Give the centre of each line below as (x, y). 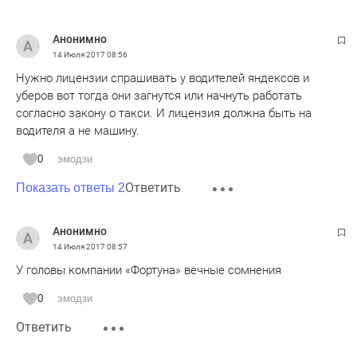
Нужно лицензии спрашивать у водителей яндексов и (163, 78)
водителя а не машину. (78, 131)
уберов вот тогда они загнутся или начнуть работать (159, 96)
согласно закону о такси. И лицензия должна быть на (164, 113)
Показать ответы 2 (71, 188)
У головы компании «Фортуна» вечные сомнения (149, 270)
